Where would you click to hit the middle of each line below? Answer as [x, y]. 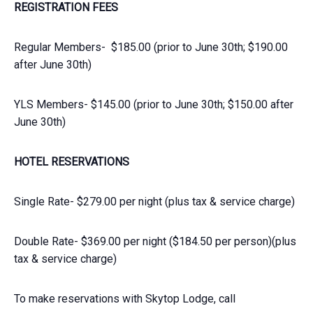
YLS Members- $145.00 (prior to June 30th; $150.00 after [154, 104]
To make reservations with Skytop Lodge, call [125, 298]
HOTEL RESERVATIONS [72, 161]
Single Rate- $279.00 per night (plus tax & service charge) [154, 201]
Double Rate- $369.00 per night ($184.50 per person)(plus [155, 241]
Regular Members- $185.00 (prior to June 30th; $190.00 [151, 47]
